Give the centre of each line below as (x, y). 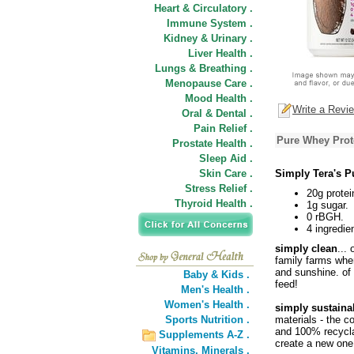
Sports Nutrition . (207, 320)
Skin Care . (226, 173)
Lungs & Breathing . (204, 68)
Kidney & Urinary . (208, 38)
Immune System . (210, 23)
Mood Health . (219, 98)
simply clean (306, 249)
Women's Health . (207, 305)
